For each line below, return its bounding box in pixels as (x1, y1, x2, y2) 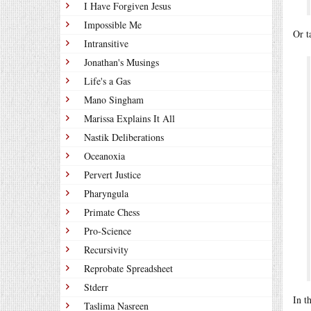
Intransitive (84, 37, 128, 50)
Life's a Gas (84, 74, 131, 87)
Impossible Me (84, 18, 142, 31)
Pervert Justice (84, 168, 141, 181)
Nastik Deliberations (84, 131, 164, 144)
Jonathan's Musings (84, 56, 159, 69)
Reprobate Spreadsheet (84, 262, 173, 275)
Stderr (84, 280, 108, 294)
